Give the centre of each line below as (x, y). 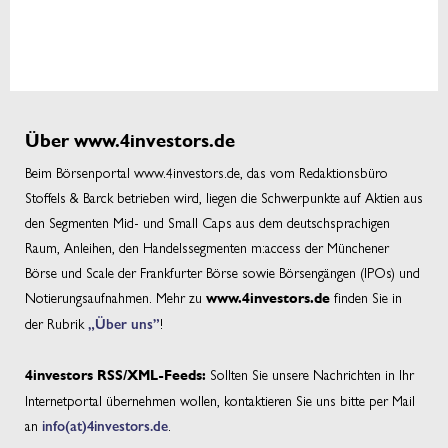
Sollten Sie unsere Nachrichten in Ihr (310, 373)
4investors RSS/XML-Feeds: (115, 375)
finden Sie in (366, 296)
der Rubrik (56, 322)
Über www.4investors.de (130, 140)
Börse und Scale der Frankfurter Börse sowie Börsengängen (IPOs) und (222, 271)
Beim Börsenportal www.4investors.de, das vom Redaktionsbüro (206, 171)
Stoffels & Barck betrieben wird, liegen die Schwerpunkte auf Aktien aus (224, 196)
